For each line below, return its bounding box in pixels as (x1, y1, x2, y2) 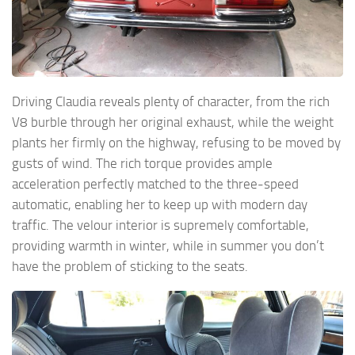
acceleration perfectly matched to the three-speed (12, 176, 299, 193)
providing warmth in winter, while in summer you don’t (12, 238, 324, 254)
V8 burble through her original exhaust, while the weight (12, 114, 334, 131)
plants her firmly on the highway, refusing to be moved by (12, 135, 341, 151)
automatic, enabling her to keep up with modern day (12, 197, 307, 213)
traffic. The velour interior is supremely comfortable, (12, 217, 309, 234)
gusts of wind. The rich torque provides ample (12, 155, 273, 172)
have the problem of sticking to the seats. (12, 258, 248, 275)
